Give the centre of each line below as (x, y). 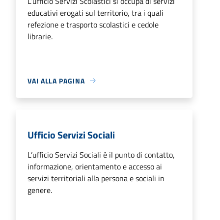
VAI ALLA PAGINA (56, 81)
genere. (40, 190)
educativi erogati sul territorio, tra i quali (96, 13)
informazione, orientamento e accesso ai (95, 166)
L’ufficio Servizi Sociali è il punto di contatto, (101, 154)
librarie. (40, 36)
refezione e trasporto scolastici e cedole (93, 24)
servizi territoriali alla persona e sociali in (96, 178)
